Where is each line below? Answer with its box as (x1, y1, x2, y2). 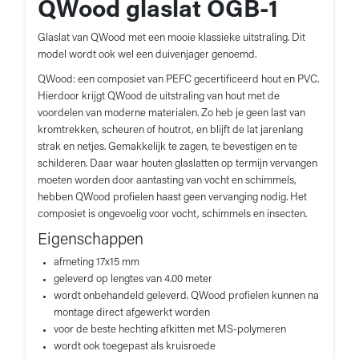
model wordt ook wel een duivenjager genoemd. (38, 49, 256, 60)
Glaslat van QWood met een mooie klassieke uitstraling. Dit (38, 32, 305, 43)
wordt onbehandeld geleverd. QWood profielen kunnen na (54, 290, 319, 301)
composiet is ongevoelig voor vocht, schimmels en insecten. (38, 208, 307, 220)
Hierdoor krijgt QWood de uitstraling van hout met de (38, 91, 280, 102)
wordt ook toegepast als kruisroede (54, 341, 216, 352)
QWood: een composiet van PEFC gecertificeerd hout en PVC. (38, 74, 319, 85)
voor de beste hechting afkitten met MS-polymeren (54, 324, 288, 335)
